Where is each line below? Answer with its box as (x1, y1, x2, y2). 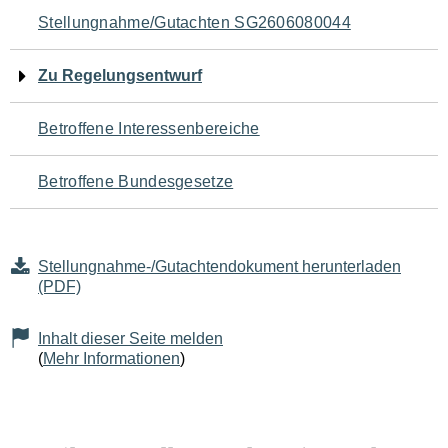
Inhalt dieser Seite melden (38, 330, 223, 347)
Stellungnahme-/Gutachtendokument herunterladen (38, 258, 401, 275)
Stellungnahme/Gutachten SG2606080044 (38, 14, 351, 31)
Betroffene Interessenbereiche (38, 120, 260, 137)
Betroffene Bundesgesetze (38, 173, 234, 190)
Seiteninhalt (9, 123, 171, 161)
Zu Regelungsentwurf (38, 67, 202, 84)
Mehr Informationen (43, 350, 180, 367)
